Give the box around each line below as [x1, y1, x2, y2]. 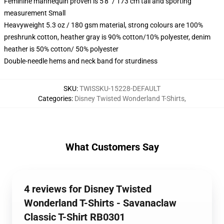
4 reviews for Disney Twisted [24, 183, 151, 195]
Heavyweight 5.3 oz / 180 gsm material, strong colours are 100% [4, 21, 203, 29]
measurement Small [4, 9, 65, 17]
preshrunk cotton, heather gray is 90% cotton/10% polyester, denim [4, 33, 210, 41]
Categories [38, 94, 71, 102]
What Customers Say [65, 141, 159, 153]
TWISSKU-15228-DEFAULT [79, 84, 160, 92]
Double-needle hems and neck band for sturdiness [4, 57, 157, 65]
